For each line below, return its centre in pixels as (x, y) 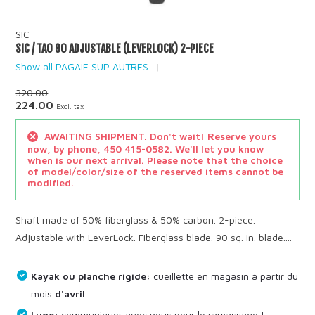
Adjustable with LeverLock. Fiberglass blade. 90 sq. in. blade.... (154, 237)
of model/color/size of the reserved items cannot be (156, 171)
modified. (51, 182)
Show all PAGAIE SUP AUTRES (82, 67)
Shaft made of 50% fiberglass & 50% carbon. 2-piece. (136, 219)
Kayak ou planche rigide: (91, 276)
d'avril (70, 293)
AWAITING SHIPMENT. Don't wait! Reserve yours (159, 136)
